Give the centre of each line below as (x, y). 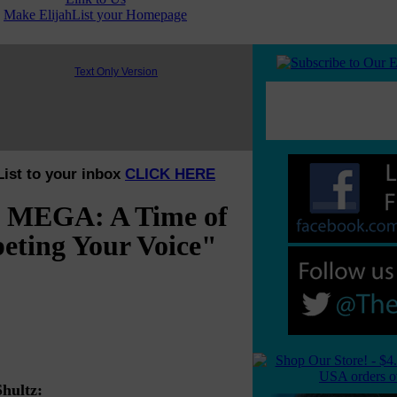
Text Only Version (116, 72)
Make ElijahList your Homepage (95, 15)
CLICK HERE (170, 174)
